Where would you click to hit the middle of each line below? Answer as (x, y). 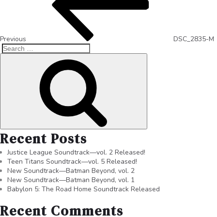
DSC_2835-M (194, 39)
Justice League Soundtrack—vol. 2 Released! (76, 152)
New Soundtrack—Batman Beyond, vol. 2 (71, 170)
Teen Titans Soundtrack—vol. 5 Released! (72, 161)
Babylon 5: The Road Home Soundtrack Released (84, 189)
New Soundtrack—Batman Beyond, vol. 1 (71, 180)
